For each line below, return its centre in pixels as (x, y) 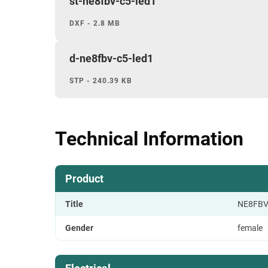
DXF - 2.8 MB (95, 23)
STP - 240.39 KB (101, 80)
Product (84, 178)
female (250, 228)
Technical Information (149, 138)
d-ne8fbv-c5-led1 (111, 58)
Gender (79, 228)
